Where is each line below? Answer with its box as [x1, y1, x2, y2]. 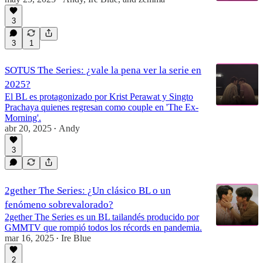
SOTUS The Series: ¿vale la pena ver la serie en [5, 64, 201, 76]
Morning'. [5, 112, 41, 123]
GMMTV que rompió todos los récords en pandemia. [5, 222, 202, 232]
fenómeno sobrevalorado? [5, 198, 113, 210]
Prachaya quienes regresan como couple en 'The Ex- [5, 102, 198, 112]
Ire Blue [61, 232, 91, 243]
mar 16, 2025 [5, 232, 54, 243]
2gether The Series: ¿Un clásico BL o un [5, 184, 171, 196]
